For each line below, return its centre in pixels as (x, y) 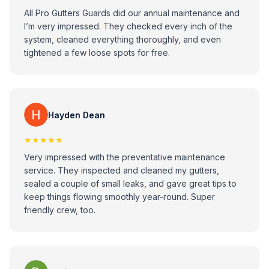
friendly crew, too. (60, 210)
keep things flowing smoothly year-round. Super (119, 197)
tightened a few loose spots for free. (97, 53)
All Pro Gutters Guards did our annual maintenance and (132, 13)
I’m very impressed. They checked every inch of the (128, 26)
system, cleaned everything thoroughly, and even (122, 39)
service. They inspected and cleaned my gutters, (122, 170)
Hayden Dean (77, 115)
